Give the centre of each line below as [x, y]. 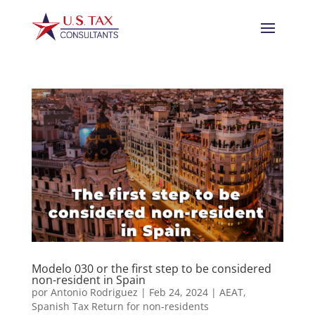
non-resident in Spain [88, 280]
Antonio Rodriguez [94, 292]
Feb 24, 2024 [178, 292]
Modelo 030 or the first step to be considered [151, 269]
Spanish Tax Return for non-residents [120, 306]
